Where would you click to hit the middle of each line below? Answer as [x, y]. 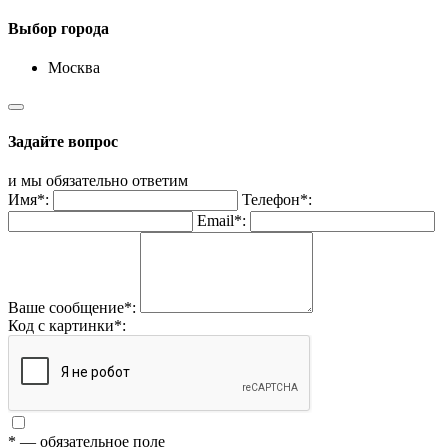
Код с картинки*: [67, 325]
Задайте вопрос [63, 141]
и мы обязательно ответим [98, 180]
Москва [74, 68]
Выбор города [58, 29]
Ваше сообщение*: [72, 307]
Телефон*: [277, 199]
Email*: [221, 220]
